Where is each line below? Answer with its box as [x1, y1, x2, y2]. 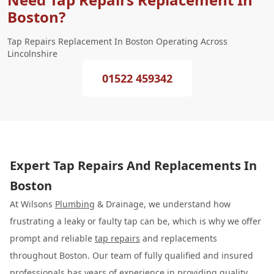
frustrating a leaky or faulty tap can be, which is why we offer [10, 215, 261, 227]
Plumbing [55, 198, 95, 210]
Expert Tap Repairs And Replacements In [10, 157, 257, 174]
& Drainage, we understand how [95, 198, 231, 210]
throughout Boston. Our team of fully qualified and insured [10, 250, 253, 261]
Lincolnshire [7, 48, 57, 59]
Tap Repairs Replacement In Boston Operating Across [7, 35, 228, 47]
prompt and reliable [10, 232, 95, 244]
